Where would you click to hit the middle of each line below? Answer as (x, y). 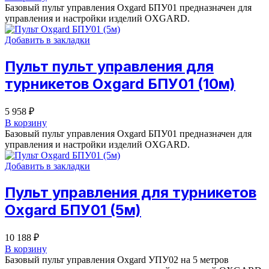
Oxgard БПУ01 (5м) (73, 210)
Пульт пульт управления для (109, 66)
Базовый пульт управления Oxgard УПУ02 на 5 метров (117, 259)
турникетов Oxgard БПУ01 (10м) (120, 83)
